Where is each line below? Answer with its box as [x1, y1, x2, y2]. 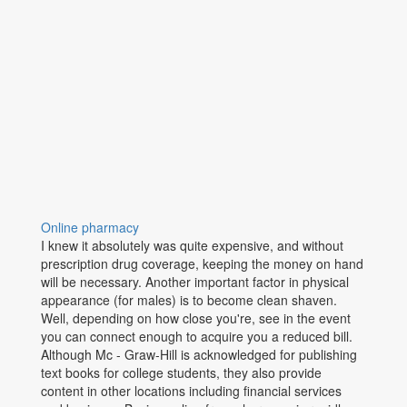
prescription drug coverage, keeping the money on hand [41, 254, 363, 273]
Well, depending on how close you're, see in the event [41, 309, 351, 327]
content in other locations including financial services [41, 382, 342, 400]
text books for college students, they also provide [41, 363, 322, 382]
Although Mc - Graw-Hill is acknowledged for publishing [41, 345, 357, 363]
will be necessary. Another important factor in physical [41, 273, 349, 291]
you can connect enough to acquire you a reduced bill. [41, 327, 352, 345]
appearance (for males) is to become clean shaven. [41, 291, 337, 309]
